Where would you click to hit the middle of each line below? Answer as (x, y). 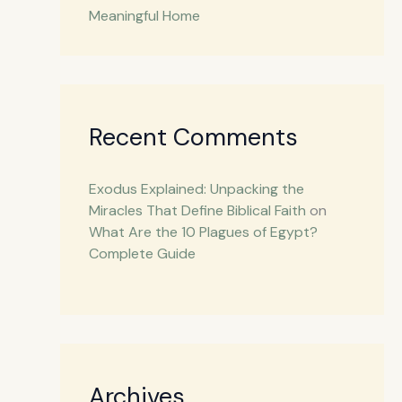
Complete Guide (142, 254)
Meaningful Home (144, 16)
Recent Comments (193, 137)
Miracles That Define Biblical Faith (197, 211)
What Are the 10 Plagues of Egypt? (203, 232)
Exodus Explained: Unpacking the (196, 189)
